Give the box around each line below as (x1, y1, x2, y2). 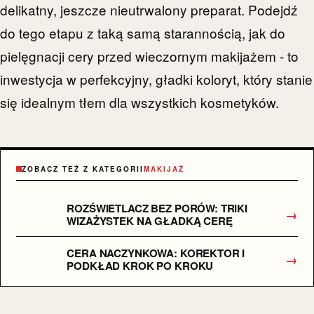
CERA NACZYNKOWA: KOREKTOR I (67, 245, 245, 261)
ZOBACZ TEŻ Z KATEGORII (22, 163, 144, 174)
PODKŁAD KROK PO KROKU (67, 257, 214, 273)
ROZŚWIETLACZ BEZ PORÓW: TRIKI (67, 200, 247, 216)
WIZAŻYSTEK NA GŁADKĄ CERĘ (67, 212, 233, 228)
